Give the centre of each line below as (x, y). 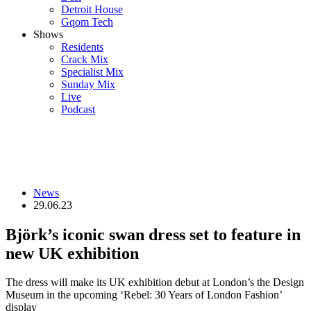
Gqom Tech (87, 22)
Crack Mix (85, 59)
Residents (82, 47)
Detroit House (92, 9)
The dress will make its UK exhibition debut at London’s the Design (155, 283)
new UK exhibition (72, 253)
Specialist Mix (92, 72)
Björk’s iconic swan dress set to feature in (153, 234)
